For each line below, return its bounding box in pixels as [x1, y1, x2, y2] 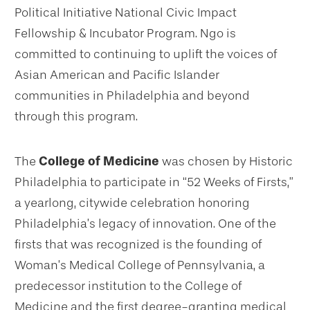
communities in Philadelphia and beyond [15, 88, 250, 104]
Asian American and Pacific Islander [15, 67, 219, 83]
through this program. [15, 109, 140, 125]
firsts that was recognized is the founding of [15, 237, 262, 253]
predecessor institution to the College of [15, 278, 241, 294]
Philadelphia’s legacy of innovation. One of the [15, 216, 276, 232]
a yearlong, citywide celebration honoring [15, 195, 250, 211]
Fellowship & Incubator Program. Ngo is [15, 26, 236, 42]
